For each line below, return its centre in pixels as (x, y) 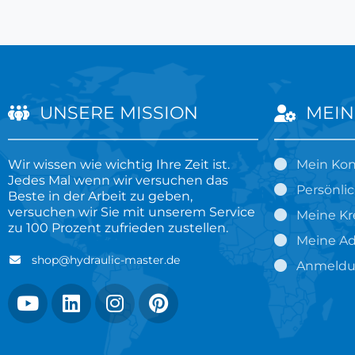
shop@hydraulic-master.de (105, 260)
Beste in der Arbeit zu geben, (100, 196)
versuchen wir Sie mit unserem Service (132, 212)
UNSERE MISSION (118, 113)
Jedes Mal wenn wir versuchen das (118, 180)
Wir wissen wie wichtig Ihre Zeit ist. (119, 164)
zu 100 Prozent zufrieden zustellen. (118, 227)
